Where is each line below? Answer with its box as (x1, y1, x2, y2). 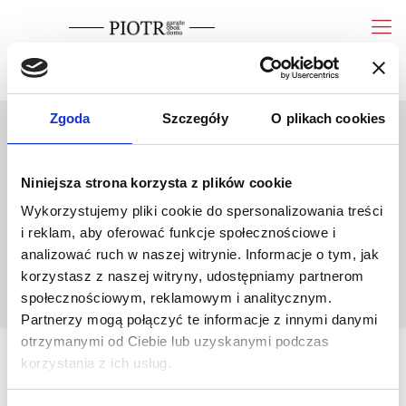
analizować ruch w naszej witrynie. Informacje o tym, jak (21, 246, 379, 262)
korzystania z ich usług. (21, 355, 171, 371)
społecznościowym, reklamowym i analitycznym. (21, 290, 332, 305)
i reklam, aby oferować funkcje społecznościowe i (21, 225, 335, 240)
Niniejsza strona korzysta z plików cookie (21, 174, 293, 190)
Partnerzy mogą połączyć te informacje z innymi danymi (21, 312, 378, 327)
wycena (130, 61, 176, 74)
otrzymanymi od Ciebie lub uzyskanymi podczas (21, 333, 329, 349)
